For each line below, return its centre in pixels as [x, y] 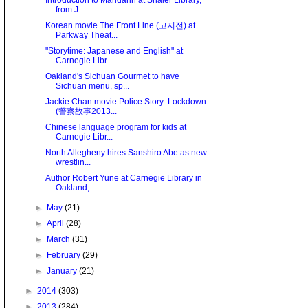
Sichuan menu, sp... [92, 86]
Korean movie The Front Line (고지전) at [120, 26]
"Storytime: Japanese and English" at [114, 51]
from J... [70, 10]
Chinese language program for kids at [115, 128]
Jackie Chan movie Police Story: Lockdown [125, 102]
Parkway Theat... [86, 35]
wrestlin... [73, 163]
